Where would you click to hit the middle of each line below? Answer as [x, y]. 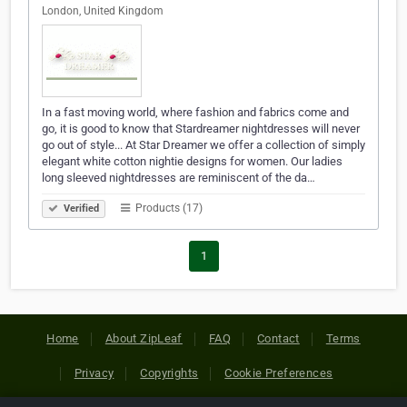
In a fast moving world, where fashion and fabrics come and [195, 113]
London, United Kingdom [103, 11]
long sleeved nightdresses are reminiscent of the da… [179, 178]
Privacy [94, 373]
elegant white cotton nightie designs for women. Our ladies [192, 162]
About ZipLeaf [144, 339]
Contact [278, 339]
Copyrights [169, 373]
